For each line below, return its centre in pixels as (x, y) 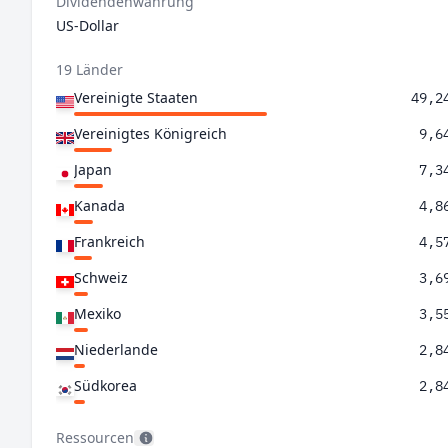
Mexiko (97, 313)
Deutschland (116, 421)
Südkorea (105, 385)
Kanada (99, 205)
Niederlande (116, 349)
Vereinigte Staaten (136, 97)
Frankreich (109, 241)
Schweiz (101, 277)
